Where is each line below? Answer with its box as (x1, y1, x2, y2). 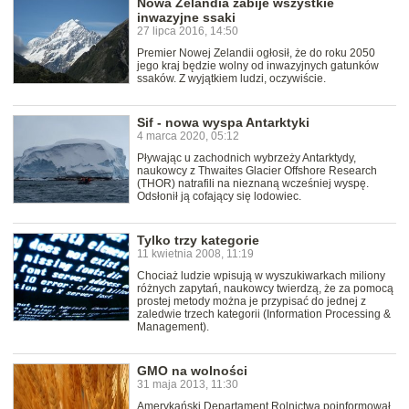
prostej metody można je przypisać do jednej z (137, 295, 366, 309)
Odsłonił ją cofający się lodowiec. (137, 190, 301, 204)
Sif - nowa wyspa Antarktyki (137, 115, 309, 131)
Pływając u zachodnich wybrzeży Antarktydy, (137, 152, 356, 165)
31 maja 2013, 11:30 (137, 378, 238, 392)
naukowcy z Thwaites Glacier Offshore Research (137, 164, 377, 178)
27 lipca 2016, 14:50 (137, 25, 238, 38)
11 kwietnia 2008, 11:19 (137, 247, 254, 261)
